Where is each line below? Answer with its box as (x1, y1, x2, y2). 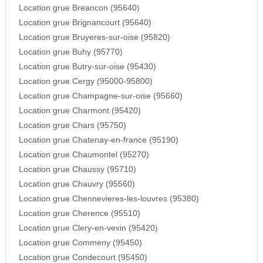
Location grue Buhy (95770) (18, 48, 123, 57)
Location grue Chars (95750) (18, 121, 126, 130)
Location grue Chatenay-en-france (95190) (18, 136, 178, 145)
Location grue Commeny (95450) (18, 238, 142, 248)
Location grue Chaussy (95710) (18, 165, 136, 174)
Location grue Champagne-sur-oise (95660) (18, 92, 183, 101)
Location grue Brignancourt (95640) (18, 18, 151, 28)
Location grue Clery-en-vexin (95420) (18, 224, 158, 233)
